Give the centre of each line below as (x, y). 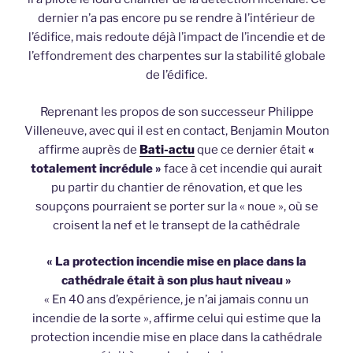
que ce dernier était (251, 149)
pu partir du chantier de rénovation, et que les (176, 187)
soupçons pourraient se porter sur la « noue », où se (176, 206)
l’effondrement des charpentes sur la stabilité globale (176, 56)
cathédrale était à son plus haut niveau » (176, 281)
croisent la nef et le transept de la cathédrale (176, 225)
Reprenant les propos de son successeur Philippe (176, 111)
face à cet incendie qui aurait (242, 168)
